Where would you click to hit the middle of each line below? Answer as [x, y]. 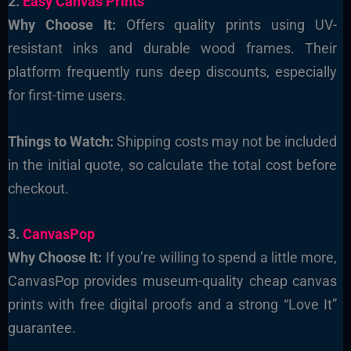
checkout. [38, 188]
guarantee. [42, 328]
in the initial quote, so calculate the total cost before [172, 165]
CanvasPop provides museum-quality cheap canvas [172, 281]
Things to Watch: [61, 141]
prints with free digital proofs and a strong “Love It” [172, 305]
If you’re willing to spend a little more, [220, 258]
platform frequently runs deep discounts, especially [172, 71]
